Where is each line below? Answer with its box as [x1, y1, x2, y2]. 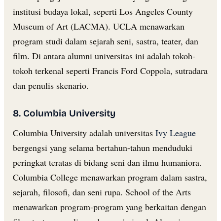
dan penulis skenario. [13, 79, 89, 91]
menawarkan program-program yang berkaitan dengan [13, 200, 206, 213]
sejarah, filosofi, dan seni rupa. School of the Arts [13, 185, 191, 198]
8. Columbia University [13, 107, 115, 119]
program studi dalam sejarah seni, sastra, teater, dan [13, 35, 198, 47]
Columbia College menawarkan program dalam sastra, [13, 171, 207, 183]
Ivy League [155, 126, 196, 139]
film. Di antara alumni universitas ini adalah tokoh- [13, 49, 195, 62]
